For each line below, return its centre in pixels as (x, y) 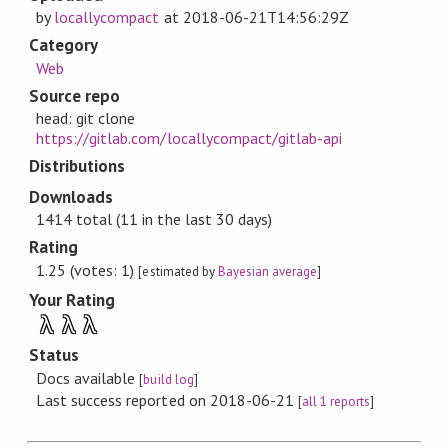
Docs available (88, 377)
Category (63, 45)
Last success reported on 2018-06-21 (167, 399)
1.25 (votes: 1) (87, 269)
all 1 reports (336, 401)
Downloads (71, 196)
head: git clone (86, 118)
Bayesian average (267, 271)
